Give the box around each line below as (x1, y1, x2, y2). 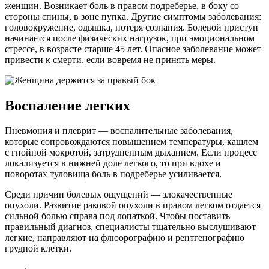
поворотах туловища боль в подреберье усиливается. (5, 169, 222, 180)
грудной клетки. (5, 243, 71, 254)
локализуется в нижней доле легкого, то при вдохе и (5, 158, 221, 169)
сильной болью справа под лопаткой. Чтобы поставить (5, 211, 230, 222)
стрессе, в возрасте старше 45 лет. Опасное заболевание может (5, 43, 261, 54)
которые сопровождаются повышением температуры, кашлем (5, 136, 258, 147)
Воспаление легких (5, 97, 130, 113)
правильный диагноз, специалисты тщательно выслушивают (5, 222, 256, 232)
